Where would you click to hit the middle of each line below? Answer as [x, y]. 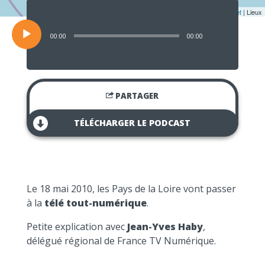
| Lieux [252, 12]
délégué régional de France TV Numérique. [121, 241]
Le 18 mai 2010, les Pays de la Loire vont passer [131, 189]
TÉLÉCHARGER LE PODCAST [132, 123]
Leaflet [232, 12]
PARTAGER [136, 96]
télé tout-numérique [95, 203]
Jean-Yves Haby [165, 227]
